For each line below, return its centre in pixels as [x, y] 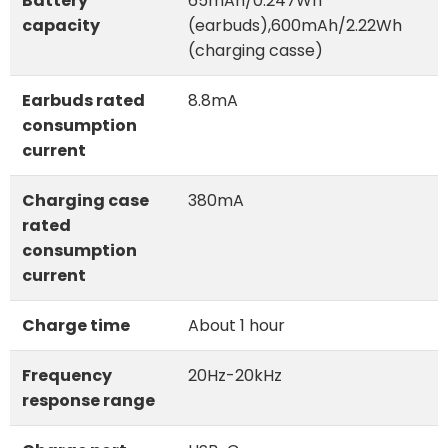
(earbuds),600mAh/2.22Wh [295, 25]
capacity [61, 25]
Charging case [85, 200]
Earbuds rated [83, 100]
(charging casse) [255, 50]
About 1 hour [236, 325]
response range [88, 400]
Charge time [76, 325]
